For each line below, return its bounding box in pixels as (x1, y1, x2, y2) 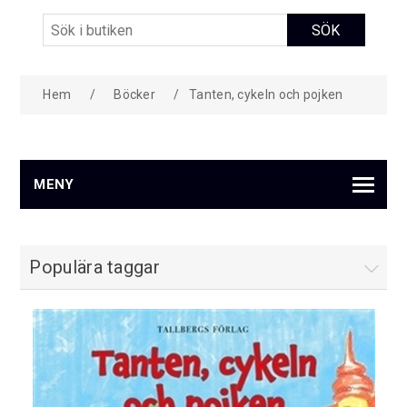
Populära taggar (29, 256, 160, 279)
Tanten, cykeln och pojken (189, 87, 343, 103)
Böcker (114, 87, 156, 103)
